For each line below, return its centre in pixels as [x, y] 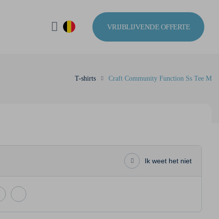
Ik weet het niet [168, 161]
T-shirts [85, 78]
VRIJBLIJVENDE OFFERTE [148, 27]
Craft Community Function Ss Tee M [160, 78]
